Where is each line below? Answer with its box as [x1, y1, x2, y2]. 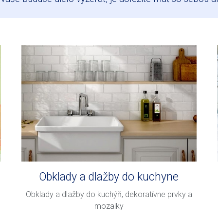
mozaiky [94, 201, 124, 211]
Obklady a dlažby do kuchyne [39, 170, 179, 184]
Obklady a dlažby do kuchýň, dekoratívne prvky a [25, 189, 192, 199]
